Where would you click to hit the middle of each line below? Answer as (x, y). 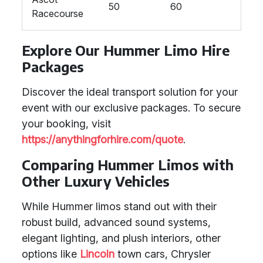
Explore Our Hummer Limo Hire (126, 50)
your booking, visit (66, 124)
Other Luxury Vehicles (96, 181)
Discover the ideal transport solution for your (130, 92)
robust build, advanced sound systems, (116, 222)
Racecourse (58, 14)
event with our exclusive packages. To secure (131, 108)
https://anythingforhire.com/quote (102, 139)
